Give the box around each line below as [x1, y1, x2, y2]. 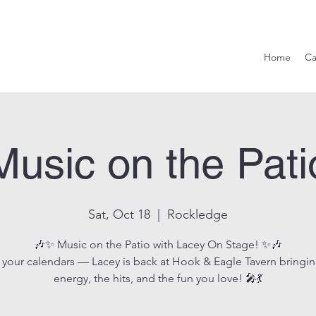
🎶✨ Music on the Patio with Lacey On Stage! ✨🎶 [34, 238, 282, 251]
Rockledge [167, 207, 228, 222]
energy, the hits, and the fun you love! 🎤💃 [54, 272, 262, 285]
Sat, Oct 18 [88, 207, 150, 222]
